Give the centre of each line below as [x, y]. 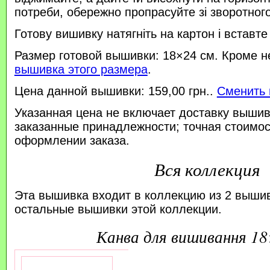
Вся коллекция [207, 169]
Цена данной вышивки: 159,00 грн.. [115, 91]
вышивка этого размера [81, 69]
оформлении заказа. [72, 140]
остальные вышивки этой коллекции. [118, 209]
